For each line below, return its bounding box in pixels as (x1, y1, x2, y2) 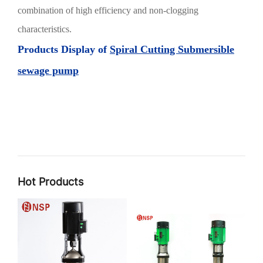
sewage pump (18, 65, 79, 77)
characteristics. (18, 24, 72, 35)
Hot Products (18, 176, 83, 188)
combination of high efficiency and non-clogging (18, 5, 198, 16)
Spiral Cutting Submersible (110, 43, 234, 56)
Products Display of (18, 43, 110, 56)
